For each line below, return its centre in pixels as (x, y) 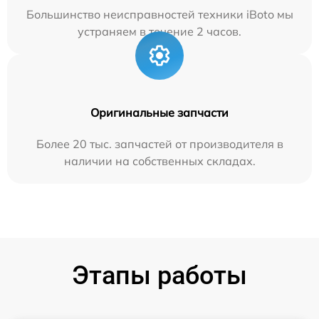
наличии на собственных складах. (159, 161)
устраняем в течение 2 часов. (159, 32)
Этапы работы (159, 276)
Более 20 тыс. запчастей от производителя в (159, 144)
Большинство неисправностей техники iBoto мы (159, 15)
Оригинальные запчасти (159, 113)
